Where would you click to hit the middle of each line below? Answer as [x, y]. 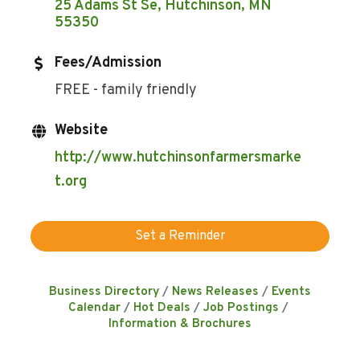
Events [291, 291]
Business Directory [104, 291]
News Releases [215, 291]
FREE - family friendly [128, 90]
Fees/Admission [108, 63]
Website [82, 130]
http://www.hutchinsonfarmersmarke [178, 157]
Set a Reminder [180, 236]
